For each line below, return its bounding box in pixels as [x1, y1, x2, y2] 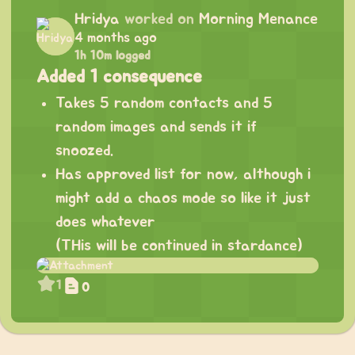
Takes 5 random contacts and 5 [55, 95, 273, 112]
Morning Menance [199, 11, 318, 28]
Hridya [74, 11, 120, 28]
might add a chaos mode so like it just [55, 190, 311, 207]
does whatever [55, 214, 155, 231]
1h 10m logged [74, 49, 151, 63]
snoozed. [55, 143, 113, 159]
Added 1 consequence [36, 67, 202, 87]
